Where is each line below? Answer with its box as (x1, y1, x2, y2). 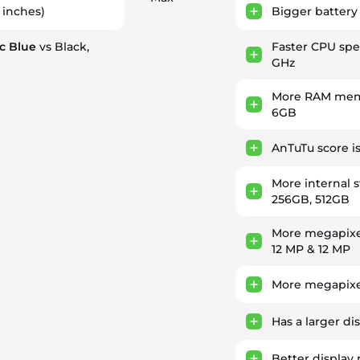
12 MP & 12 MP (271, 242, 350, 256)
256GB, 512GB (271, 192, 350, 207)
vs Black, (36, 39, 89, 54)
